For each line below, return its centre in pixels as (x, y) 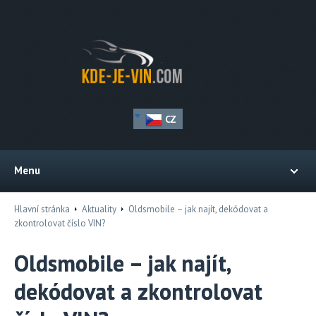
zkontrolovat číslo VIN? (60, 223)
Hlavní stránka (42, 209)
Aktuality (99, 209)
